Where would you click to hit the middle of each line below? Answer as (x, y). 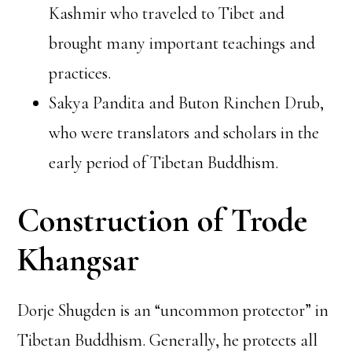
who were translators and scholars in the (184, 132)
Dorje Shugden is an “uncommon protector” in (173, 310)
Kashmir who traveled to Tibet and (167, 13)
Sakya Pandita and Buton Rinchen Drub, (187, 103)
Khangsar (79, 259)
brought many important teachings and (182, 43)
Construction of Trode (163, 220)
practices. (80, 73)
